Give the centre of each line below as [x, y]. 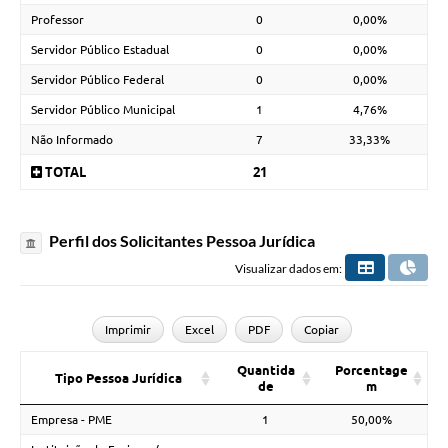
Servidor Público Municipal [103, 110]
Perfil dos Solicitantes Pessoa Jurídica [180, 241]
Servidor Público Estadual [100, 50]
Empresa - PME [71, 420]
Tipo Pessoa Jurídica [118, 378]
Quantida [265, 370]
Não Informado [72, 140]
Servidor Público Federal [97, 80]
